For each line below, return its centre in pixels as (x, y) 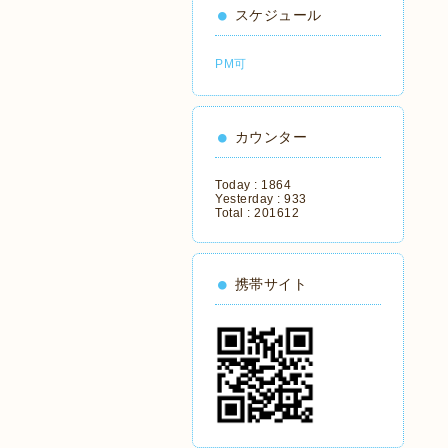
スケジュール (278, 15)
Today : (238, 185)
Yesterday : (249, 199)
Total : (234, 213)
